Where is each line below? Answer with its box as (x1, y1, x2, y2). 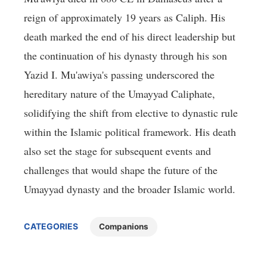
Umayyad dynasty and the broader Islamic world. (24, 182, 235, 197)
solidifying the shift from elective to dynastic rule (24, 105, 238, 120)
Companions (99, 222, 148, 232)
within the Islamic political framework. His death (24, 125, 236, 139)
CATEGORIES (24, 221, 78, 232)
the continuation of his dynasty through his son (24, 48, 227, 63)
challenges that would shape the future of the (24, 163, 218, 178)
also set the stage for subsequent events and (24, 144, 211, 159)
